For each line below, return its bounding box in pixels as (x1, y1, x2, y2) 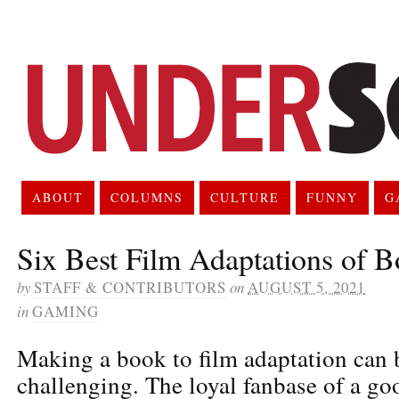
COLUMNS (110, 188, 183, 206)
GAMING (32, 300, 99, 322)
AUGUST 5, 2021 (248, 276, 365, 297)
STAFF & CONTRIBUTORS (34, 276, 226, 297)
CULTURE (209, 188, 280, 206)
